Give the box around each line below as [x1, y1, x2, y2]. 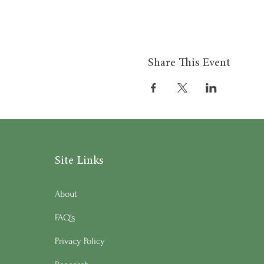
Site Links [54, 154, 103, 167]
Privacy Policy [54, 235, 105, 246]
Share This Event [147, 57, 230, 69]
